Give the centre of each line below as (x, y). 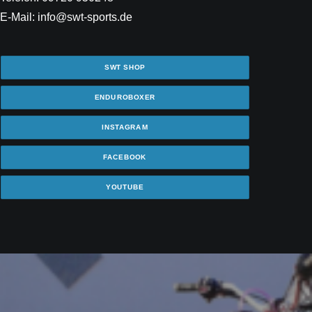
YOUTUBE (125, 187)
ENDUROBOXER (125, 97)
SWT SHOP (125, 68)
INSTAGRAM (125, 127)
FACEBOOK (125, 157)
